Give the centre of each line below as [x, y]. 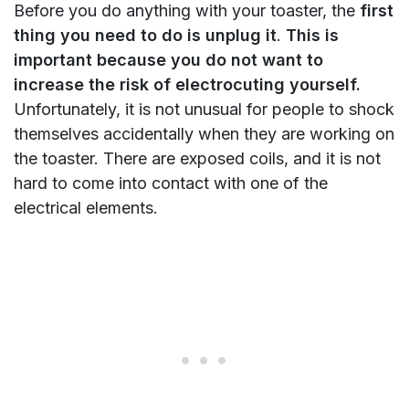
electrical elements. [86, 208]
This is [312, 36]
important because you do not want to [168, 60]
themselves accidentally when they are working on [204, 134]
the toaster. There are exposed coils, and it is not [197, 159]
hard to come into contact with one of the [171, 184]
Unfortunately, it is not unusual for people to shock [204, 110]
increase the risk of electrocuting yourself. [187, 85]
